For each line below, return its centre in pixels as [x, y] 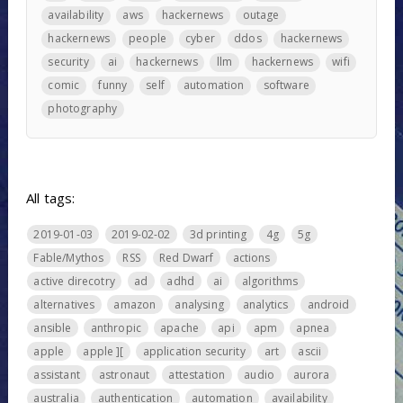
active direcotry [74, 281]
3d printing [218, 234]
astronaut [124, 374]
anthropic [116, 327]
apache [180, 327]
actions [251, 257]
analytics [266, 304]
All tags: [50, 197]
